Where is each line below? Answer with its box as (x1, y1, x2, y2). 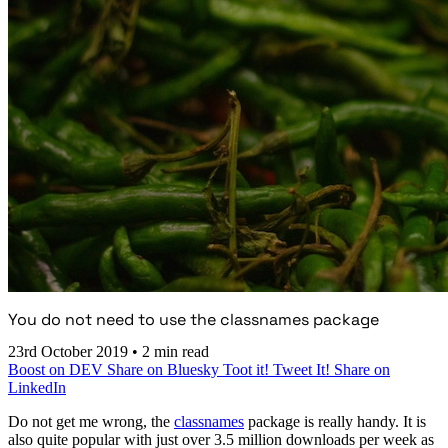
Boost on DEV (8, 361, 107, 379)
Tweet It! (273, 361, 334, 379)
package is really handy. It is (244, 413, 426, 431)
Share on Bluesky (107, 361, 223, 379)
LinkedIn (8, 379, 66, 397)
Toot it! (223, 361, 273, 379)
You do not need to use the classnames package (8, 308, 379, 330)
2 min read (142, 343, 209, 361)
